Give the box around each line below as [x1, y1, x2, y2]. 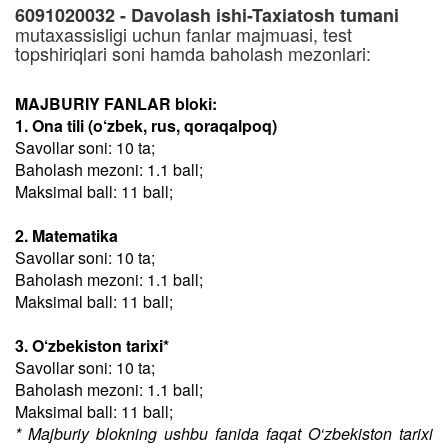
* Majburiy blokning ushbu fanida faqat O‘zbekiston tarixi [15, 422, 433, 445]
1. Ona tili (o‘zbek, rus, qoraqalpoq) [15, 114, 277, 137]
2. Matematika [15, 224, 118, 247]
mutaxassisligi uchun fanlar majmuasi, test [15, 21, 352, 47]
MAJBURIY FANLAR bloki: [15, 92, 217, 115]
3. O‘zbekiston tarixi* [15, 334, 169, 357]
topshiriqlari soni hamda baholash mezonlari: [15, 40, 371, 66]
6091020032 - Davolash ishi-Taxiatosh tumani [15, 2, 399, 28]
